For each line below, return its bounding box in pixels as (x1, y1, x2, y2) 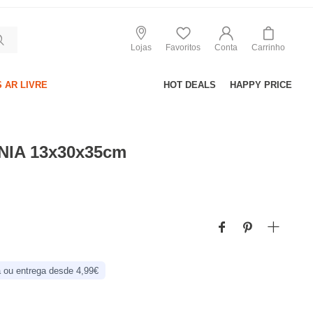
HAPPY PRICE (230, 80, 292, 90)
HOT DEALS (163, 80, 216, 90)
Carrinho (252, 42, 285, 52)
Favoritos (166, 42, 201, 52)
